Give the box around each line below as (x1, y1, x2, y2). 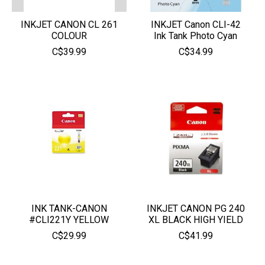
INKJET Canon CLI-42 (150, 18, 241, 30)
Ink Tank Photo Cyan (154, 30, 238, 41)
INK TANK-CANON (31, 202, 107, 214)
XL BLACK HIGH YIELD (148, 214, 243, 225)
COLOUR (51, 30, 87, 41)
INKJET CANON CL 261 (20, 18, 118, 30)
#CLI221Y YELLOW (29, 214, 109, 225)
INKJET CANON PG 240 (146, 202, 245, 214)
